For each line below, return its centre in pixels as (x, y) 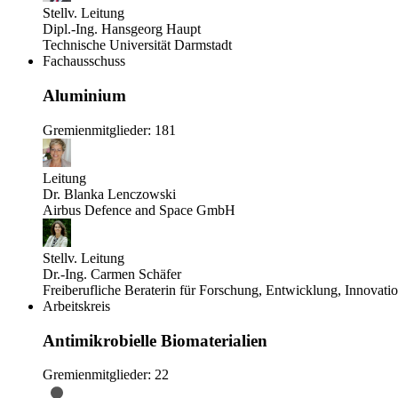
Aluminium (84, 96)
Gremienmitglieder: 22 (106, 375)
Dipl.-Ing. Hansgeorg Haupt (122, 29)
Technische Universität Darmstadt (137, 45)
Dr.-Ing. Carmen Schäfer (112, 274)
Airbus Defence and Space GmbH (139, 210)
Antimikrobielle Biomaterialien (155, 340)
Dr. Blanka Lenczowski (109, 194)
